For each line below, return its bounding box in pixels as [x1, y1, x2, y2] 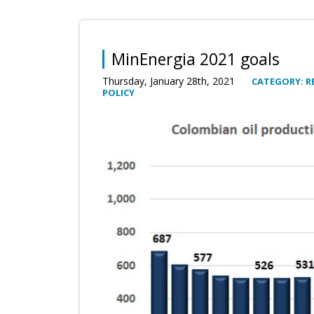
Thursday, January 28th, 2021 [102, 74, 238, 88]
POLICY [102, 86, 135, 100]
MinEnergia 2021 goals [111, 48, 280, 71]
